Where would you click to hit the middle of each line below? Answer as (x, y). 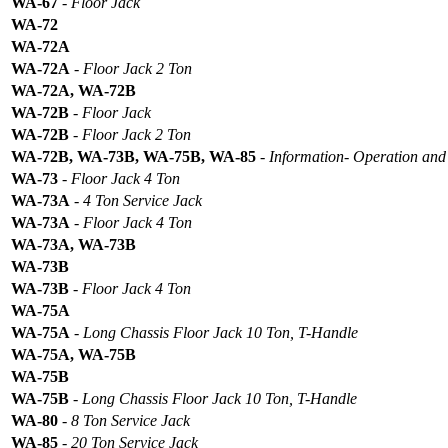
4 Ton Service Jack (142, 200)
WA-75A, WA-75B (73, 354)
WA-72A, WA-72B (73, 90)
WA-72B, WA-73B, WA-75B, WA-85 (133, 156)
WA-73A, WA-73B (73, 244)
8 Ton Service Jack (130, 420)
